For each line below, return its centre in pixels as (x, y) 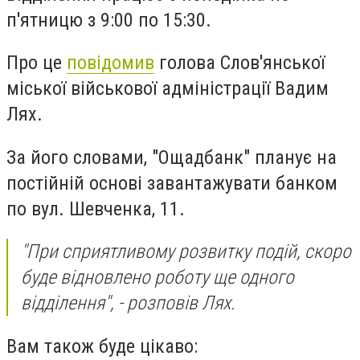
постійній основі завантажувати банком (172, 183)
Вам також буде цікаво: (104, 346)
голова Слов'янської (239, 63)
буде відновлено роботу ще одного (157, 278)
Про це (37, 63)
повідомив (110, 63)
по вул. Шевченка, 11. (96, 209)
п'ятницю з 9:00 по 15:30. (109, 20)
